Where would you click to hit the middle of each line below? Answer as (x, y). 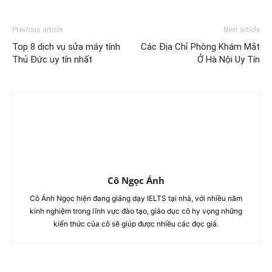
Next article (242, 30)
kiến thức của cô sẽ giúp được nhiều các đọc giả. (136, 224)
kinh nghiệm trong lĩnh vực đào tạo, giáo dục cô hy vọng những (136, 211)
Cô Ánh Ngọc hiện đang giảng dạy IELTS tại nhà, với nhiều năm (136, 199)
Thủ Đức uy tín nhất (52, 60)
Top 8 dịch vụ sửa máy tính (66, 47)
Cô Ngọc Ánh (136, 181)
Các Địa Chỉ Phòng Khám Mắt (200, 47)
